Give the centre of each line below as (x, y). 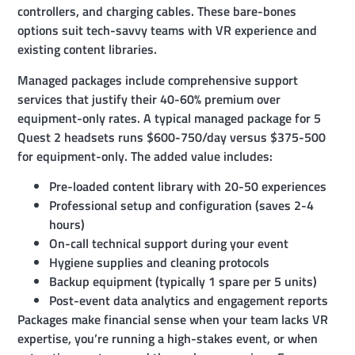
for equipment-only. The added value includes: (145, 156)
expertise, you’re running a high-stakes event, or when (168, 339)
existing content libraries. (88, 50)
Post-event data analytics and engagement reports (189, 301)
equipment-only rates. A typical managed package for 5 (170, 118)
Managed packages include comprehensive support (158, 80)
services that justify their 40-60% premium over (149, 99)
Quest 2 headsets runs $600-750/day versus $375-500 (172, 137)
